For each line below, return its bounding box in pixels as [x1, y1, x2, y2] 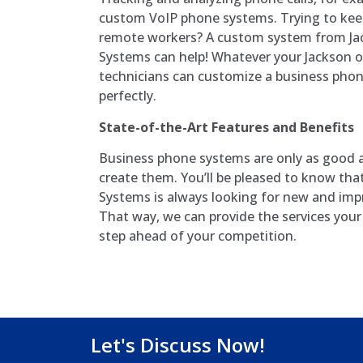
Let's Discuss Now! [91, 331, 265, 359]
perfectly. [99, 87, 156, 105]
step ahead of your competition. [99, 226, 297, 245]
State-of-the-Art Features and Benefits [99, 117, 354, 136]
